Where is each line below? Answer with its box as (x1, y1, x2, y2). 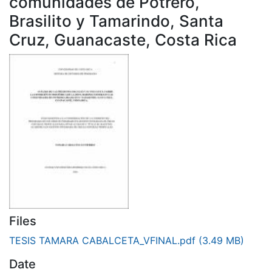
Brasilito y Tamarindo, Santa (9, 11, 223, 30)
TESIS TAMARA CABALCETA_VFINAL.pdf (9, 234, 199, 246)
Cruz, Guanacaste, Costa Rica (9, 30, 237, 49)
